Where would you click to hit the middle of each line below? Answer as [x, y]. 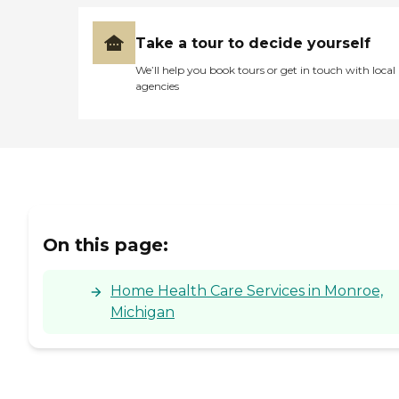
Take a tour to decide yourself [253, 44]
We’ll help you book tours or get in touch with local [265, 70]
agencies [157, 86]
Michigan [142, 312]
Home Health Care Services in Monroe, [247, 290]
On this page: [106, 244]
